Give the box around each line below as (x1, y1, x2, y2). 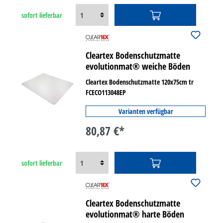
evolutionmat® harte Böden (86, 208, 185, 220)
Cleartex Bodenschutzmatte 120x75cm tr (86, 77, 194, 87)
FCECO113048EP (86, 88, 126, 97)
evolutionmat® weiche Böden (86, 60, 191, 72)
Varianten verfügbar (118, 107, 173, 116)
